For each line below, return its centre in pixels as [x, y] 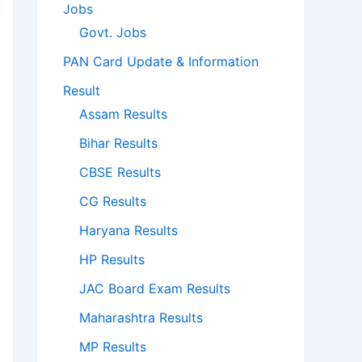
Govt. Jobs [113, 33]
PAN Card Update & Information [161, 62]
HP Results [112, 260]
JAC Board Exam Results [155, 289]
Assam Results [123, 114]
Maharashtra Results [141, 318]
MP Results [113, 347]
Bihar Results [118, 143]
